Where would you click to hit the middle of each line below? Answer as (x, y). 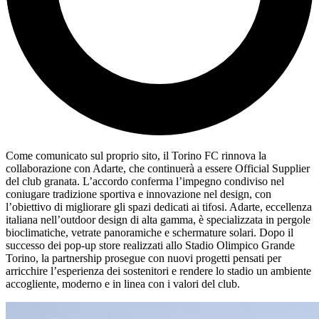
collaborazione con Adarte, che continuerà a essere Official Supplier (158, 169)
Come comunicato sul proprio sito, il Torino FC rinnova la (136, 156)
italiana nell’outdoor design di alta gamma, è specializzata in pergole (158, 220)
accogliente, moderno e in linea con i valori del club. (123, 284)
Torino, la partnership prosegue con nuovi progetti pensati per (143, 258)
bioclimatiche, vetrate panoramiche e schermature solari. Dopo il (150, 233)
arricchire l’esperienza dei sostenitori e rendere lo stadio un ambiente (158, 271)
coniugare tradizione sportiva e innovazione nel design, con (138, 194)
